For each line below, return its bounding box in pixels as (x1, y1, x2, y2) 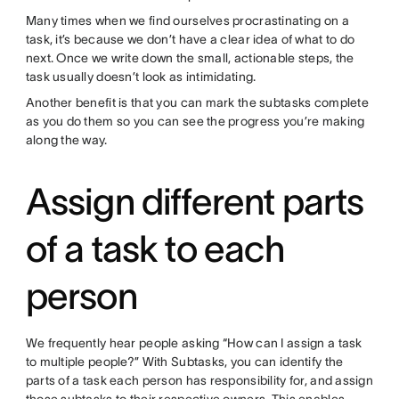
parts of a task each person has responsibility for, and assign (25, 373, 374, 388)
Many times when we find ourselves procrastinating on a (25, 13, 349, 28)
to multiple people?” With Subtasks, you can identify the (25, 354, 344, 370)
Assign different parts (25, 181, 364, 223)
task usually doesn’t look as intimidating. (25, 69, 256, 85)
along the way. (25, 133, 108, 148)
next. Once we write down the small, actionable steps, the (25, 51, 354, 66)
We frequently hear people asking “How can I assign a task (25, 336, 362, 351)
